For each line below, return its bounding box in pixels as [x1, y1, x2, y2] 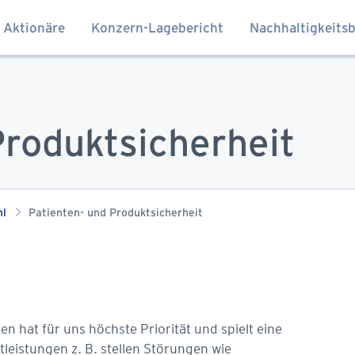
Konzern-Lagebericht [91, 23, 223, 35]
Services [162, 90, 269, 125]
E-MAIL [71, 126, 101, 134]
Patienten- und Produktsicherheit [29, 208, 203, 219]
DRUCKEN [292, 126, 335, 134]
